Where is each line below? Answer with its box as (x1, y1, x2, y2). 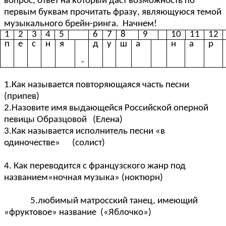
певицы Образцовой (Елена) (4, 115, 127, 125)
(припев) (4, 91, 132, 101)
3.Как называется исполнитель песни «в (4, 126, 165, 136)
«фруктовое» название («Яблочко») (4, 207, 220, 217)
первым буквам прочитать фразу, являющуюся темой (4, 7, 221, 17)
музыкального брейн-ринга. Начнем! (4, 19, 157, 29)
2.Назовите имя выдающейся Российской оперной (4, 103, 208, 113)
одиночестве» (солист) (4, 138, 222, 148)
